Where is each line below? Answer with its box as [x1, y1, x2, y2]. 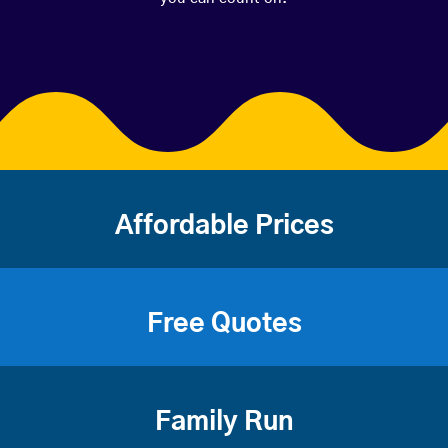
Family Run [154, 409, 294, 436]
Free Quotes [146, 311, 302, 338]
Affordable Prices [114, 213, 334, 240]
